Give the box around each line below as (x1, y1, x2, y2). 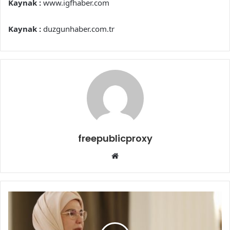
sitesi (118, 162, 138, 172)
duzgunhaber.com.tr (41, 23, 114, 34)
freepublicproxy (78, 131, 152, 145)
